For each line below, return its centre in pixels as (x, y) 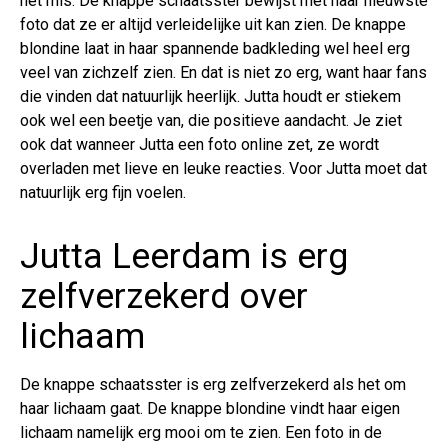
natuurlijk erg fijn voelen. (103, 192)
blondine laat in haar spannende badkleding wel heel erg (215, 48)
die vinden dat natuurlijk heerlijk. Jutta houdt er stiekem (210, 96)
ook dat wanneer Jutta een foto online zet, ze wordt (199, 144)
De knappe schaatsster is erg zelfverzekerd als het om (213, 384)
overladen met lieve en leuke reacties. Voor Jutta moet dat (223, 168)
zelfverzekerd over (164, 296)
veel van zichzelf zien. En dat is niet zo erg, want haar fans (223, 72)
